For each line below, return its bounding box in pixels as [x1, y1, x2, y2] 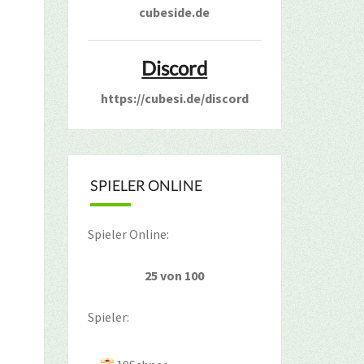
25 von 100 [145, 267, 205, 284]
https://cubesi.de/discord [100, 90, 249, 106]
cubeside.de [139, 4, 210, 20]
